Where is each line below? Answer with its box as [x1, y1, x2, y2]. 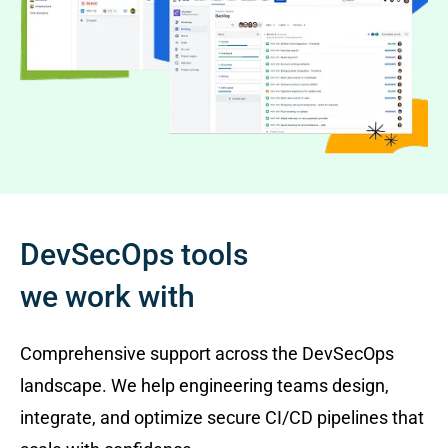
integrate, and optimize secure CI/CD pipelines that [20, 407, 424, 429]
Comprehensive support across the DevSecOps [20, 343, 394, 365]
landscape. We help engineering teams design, [20, 375, 389, 397]
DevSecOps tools [20, 237, 248, 273]
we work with [20, 279, 195, 315]
